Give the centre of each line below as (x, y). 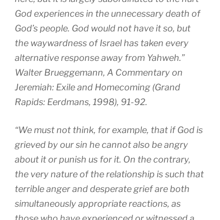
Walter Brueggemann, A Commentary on (99, 72)
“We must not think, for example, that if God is (109, 130)
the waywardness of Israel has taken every (102, 43)
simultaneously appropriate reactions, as (98, 203)
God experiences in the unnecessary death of (108, 13)
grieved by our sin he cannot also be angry (101, 144)
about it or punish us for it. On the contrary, (103, 159)
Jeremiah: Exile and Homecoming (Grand (97, 87)
